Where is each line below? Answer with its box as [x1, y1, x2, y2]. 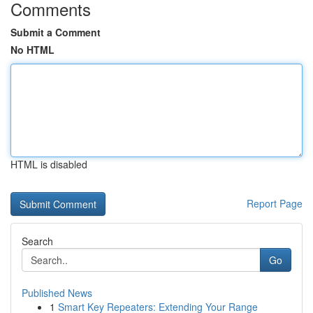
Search [22, 234, 53, 248]
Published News [22, 286, 92, 300]
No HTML [10, 43, 54, 57]
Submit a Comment [10, 25, 101, 39]
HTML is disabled [10, 157, 87, 171]
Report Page [247, 196, 303, 210]
